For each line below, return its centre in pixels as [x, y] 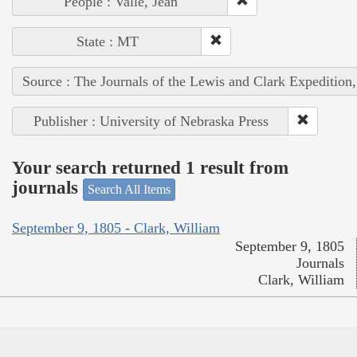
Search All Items [129, 189]
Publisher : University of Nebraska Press [151, 121]
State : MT [107, 41]
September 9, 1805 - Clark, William [116, 228]
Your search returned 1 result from [150, 168]
